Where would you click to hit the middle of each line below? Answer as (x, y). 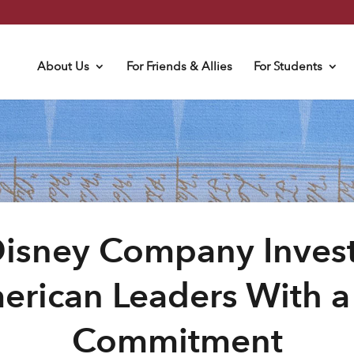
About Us (63, 66)
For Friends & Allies (179, 66)
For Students (288, 66)
